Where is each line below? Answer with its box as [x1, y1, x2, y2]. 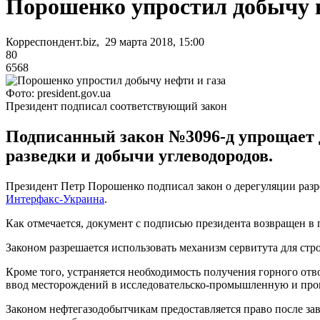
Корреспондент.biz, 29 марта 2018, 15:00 [6, 35, 204, 48]
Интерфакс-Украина [6, 192, 104, 205]
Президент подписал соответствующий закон [6, 99, 227, 112]
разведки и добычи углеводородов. [6, 146, 273, 165]
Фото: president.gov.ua [6, 86, 111, 99]
